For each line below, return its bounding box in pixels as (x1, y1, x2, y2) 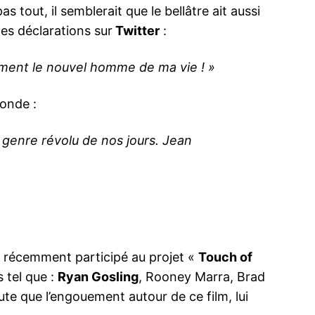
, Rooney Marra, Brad (139, 269, 266, 285)
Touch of (198, 250, 253, 265)
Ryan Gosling (58, 269, 139, 285)
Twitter (112, 23, 160, 39)
